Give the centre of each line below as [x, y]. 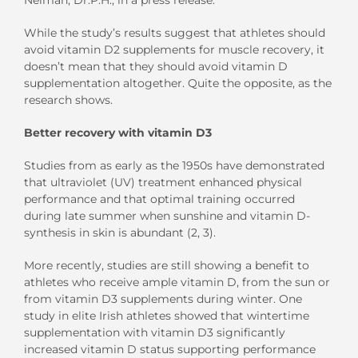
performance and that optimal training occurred [159, 199]
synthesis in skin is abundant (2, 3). [120, 232]
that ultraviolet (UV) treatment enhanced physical [163, 182]
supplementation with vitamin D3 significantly [155, 332]
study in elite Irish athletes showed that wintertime [167, 315]
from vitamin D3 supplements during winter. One [163, 298]
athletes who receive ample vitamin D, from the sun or [177, 282]
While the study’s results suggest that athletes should [175, 32]
